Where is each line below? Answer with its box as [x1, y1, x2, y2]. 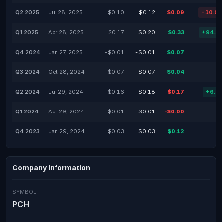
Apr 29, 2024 [48, 108, 84, 115]
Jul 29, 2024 [48, 88, 83, 95]
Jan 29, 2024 [48, 128, 85, 135]
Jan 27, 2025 [48, 49, 83, 55]
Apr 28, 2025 [48, 29, 84, 36]
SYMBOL [12, 188, 36, 195]
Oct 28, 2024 [48, 68, 85, 75]
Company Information [12, 164, 90, 172]
